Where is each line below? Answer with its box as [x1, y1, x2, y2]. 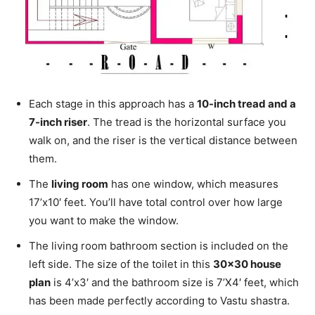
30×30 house [213, 257, 281, 271]
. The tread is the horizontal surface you [87, 115, 286, 129]
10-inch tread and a [197, 96, 296, 110]
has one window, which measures [108, 176, 278, 191]
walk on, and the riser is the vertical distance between [29, 133, 297, 147]
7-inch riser [29, 115, 87, 129]
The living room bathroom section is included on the [29, 238, 288, 252]
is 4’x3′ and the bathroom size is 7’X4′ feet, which [51, 275, 299, 289]
